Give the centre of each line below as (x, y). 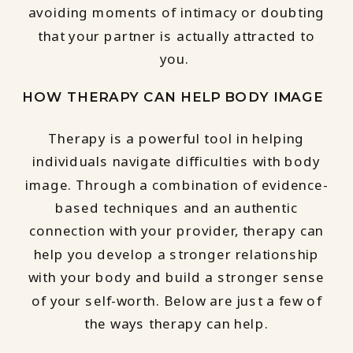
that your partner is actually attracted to (176, 36)
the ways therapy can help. (176, 323)
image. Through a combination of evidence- (176, 185)
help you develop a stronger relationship (176, 254)
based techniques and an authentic (176, 208)
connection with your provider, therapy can (176, 231)
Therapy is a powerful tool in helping (176, 138)
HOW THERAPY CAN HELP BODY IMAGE (173, 96)
